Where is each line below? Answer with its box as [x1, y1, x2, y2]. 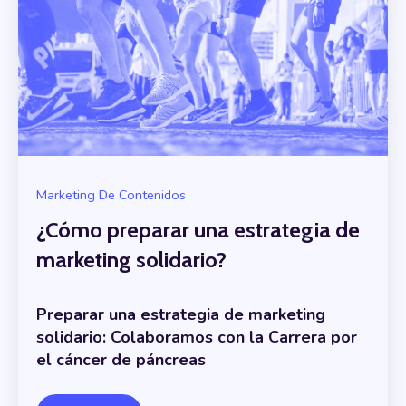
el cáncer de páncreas [36, 348, 206, 371]
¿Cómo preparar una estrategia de [36, 217, 360, 244]
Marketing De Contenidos [36, 185, 186, 204]
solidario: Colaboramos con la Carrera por [36, 325, 357, 348]
